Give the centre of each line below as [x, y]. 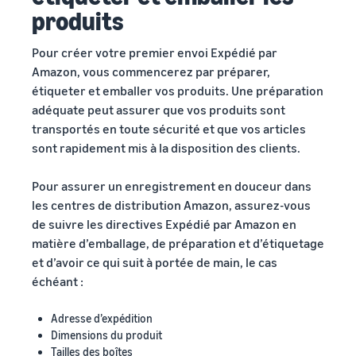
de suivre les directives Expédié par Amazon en [164, 224]
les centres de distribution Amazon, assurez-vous [171, 205]
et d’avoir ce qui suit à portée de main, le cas [155, 262]
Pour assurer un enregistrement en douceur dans [172, 186]
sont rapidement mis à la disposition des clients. [166, 147]
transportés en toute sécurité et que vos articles [169, 128]
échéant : [58, 281]
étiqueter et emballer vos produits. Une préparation [178, 90]
